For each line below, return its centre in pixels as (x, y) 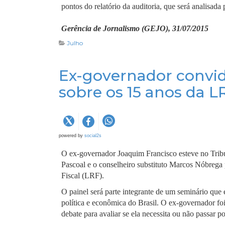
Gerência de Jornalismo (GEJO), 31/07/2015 (135, 28)
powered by (72, 136)
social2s (93, 136)
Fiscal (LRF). (83, 176)
